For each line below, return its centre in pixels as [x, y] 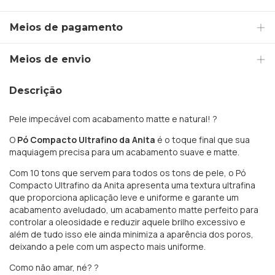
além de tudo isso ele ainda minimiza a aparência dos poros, [131, 234]
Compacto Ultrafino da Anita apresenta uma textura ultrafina [132, 185]
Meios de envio [50, 59]
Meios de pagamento [66, 27]
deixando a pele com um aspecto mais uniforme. [107, 246]
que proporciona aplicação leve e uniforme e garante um [124, 197]
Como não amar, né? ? [54, 267]
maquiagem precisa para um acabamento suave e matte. [124, 152]
